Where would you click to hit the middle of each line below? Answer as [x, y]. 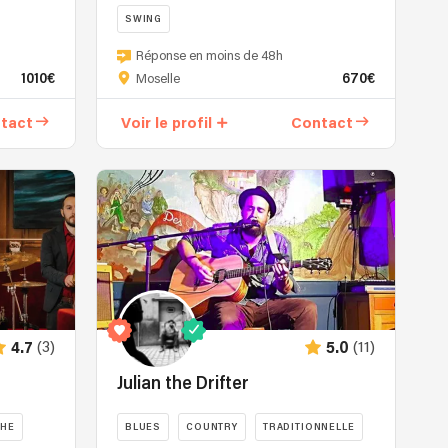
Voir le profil [166, 123]
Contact [322, 123]
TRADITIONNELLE [308, 427]
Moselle [157, 79]
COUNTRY [212, 427]
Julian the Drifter [182, 384]
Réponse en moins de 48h [209, 56]
